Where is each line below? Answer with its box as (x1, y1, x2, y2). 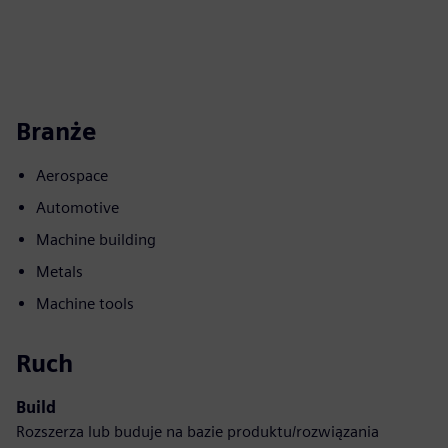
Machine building (36, 230, 156, 249)
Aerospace (36, 166, 108, 185)
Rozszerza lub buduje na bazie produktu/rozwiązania (16, 422, 379, 441)
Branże (16, 117, 96, 146)
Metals (36, 262, 83, 281)
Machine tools (36, 294, 134, 313)
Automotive (36, 198, 119, 217)
